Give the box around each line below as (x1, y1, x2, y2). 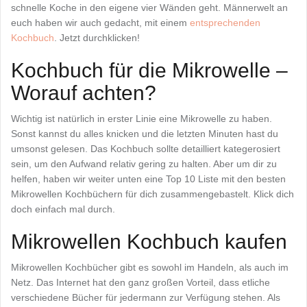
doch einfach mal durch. (11, 203, 115, 214)
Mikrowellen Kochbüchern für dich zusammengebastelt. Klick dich (11, 188, 294, 199)
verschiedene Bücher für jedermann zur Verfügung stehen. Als (11, 291, 280, 303)
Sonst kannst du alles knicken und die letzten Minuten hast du (11, 127, 278, 139)
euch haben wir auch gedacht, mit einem (11, 16, 190, 28)
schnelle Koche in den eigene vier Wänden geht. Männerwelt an (11, 1, 288, 13)
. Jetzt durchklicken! (54, 32, 140, 43)
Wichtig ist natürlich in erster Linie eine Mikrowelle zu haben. (11, 112, 272, 124)
